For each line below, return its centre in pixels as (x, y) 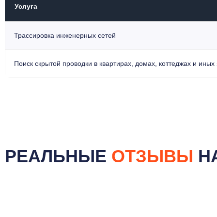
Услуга (26, 6)
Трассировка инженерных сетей (65, 35)
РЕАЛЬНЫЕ (58, 156)
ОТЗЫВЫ (152, 156)
